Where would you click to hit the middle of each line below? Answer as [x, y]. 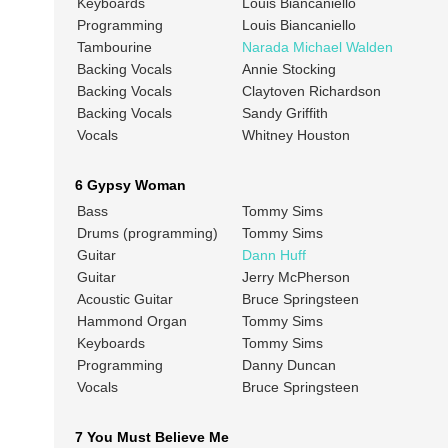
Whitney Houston [295, 135]
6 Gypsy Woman [130, 185]
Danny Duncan [288, 365]
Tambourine [116, 47]
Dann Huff [273, 255]
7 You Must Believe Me [151, 437]
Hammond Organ [131, 321]
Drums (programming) [147, 233]
